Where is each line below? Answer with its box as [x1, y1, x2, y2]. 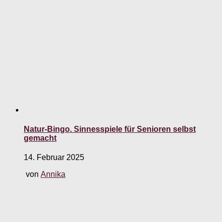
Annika [41, 170, 65, 179]
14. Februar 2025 [24, 153, 84, 162]
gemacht [24, 134, 56, 143]
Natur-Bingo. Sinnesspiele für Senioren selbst [24, 125, 196, 134]
